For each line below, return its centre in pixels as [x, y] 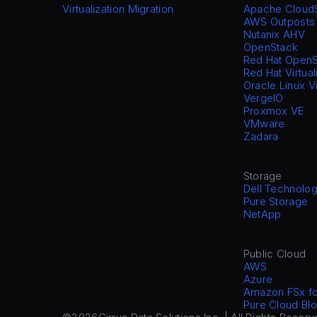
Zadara [261, 136]
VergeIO [263, 98]
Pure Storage [276, 201]
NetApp [262, 214]
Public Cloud [275, 254]
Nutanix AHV [274, 34]
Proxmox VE [273, 111]
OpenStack [271, 47]
